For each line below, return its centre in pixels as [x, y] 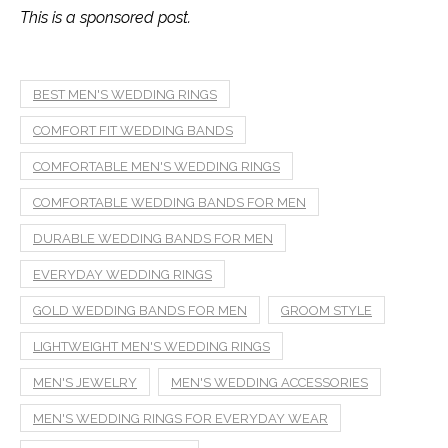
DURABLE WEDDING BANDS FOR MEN [153, 239]
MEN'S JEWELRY [85, 383]
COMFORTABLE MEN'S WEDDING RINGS [156, 167]
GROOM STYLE [326, 311]
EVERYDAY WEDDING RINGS [122, 275]
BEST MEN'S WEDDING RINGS [125, 95]
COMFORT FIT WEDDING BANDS [133, 131]
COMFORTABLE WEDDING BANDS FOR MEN [169, 203]
